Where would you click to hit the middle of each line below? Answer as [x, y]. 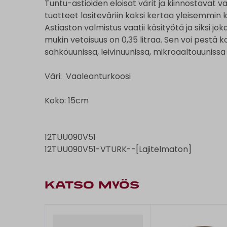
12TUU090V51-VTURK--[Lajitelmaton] [118, 149]
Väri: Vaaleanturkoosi [88, 76]
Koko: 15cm [67, 100]
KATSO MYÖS [92, 185]
